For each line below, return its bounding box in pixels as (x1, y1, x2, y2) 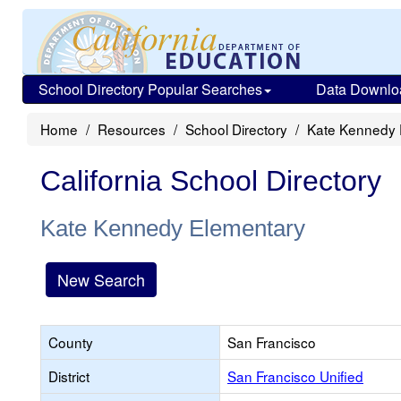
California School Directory (40, 165, 381, 197)
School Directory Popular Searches (38, 79, 262, 99)
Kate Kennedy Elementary (40, 215, 305, 242)
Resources (98, 119, 166, 139)
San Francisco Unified (227, 366, 363, 386)
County (48, 332, 93, 352)
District (48, 366, 90, 386)
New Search (57, 268, 145, 291)
